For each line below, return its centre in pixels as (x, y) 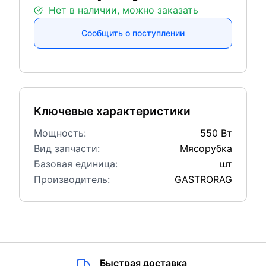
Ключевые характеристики (112, 111)
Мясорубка (206, 148)
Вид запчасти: (66, 148)
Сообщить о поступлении (133, 33)
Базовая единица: (75, 164)
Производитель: (72, 179)
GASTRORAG (203, 179)
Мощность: (60, 133)
